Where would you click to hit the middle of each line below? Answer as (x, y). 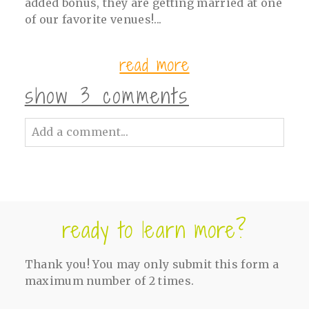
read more (154, 65)
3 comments (134, 96)
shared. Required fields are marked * (126, 183)
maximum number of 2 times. (109, 280)
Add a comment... (80, 132)
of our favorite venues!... (93, 20)
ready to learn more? (154, 229)
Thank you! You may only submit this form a (152, 264)
